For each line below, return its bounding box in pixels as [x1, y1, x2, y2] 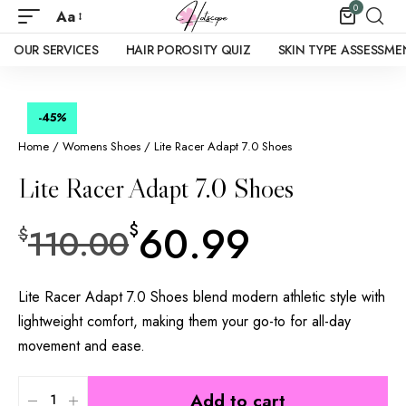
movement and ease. [18, 334, 145, 356]
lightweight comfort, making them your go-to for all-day [18, 310, 351, 332]
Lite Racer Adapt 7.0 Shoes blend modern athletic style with [18, 285, 385, 307]
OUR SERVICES [14, 41, 99, 59]
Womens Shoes [63, 137, 140, 155]
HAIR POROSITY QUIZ [125, 41, 251, 59]
